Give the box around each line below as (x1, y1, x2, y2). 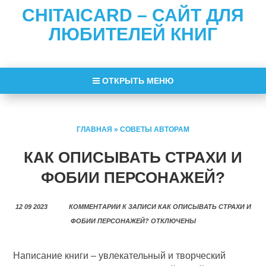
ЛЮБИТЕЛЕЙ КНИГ (48, 24, 217, 44)
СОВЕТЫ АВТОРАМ (120, 125, 189, 134)
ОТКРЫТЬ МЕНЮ (100, 76, 173, 85)
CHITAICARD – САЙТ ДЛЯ (21, 5, 244, 25)
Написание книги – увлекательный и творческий (13, 251, 226, 261)
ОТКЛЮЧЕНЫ (148, 217, 196, 224)
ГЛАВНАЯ (77, 125, 112, 134)
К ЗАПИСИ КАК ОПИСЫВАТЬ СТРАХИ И (120, 203, 251, 210)
